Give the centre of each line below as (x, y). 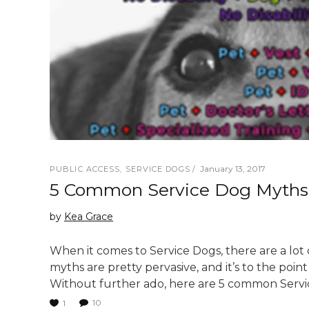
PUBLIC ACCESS (85, 169)
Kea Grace (89, 216)
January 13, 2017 (232, 168)
